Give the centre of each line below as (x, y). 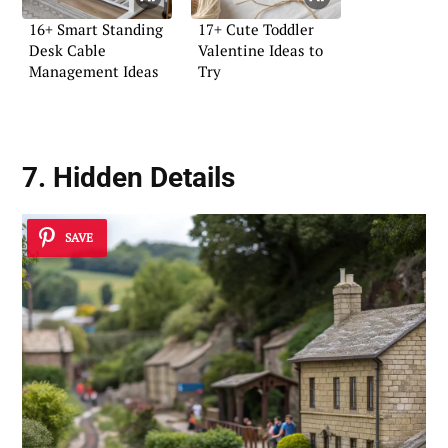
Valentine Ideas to (260, 49)
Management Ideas (94, 70)
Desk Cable (67, 49)
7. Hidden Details (128, 178)
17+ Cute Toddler (256, 28)
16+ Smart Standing (96, 28)
